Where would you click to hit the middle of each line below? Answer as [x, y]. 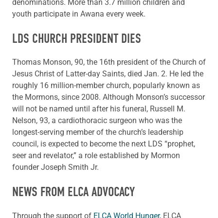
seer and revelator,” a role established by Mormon [96, 156]
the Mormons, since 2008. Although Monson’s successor [109, 97]
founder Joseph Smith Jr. [55, 167]
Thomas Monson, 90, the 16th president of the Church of [109, 62]
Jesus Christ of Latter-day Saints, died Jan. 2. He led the [108, 74]
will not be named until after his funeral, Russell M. [99, 109]
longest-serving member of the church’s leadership [98, 132]
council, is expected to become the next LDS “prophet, [104, 144]
